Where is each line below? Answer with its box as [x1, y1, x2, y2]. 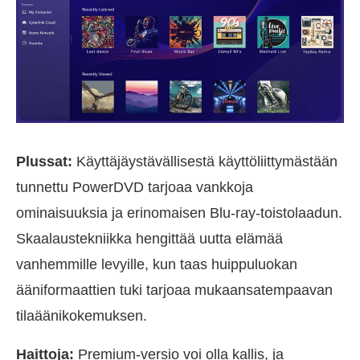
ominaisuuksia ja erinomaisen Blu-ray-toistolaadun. [16, 204, 342, 221]
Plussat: [16, 153, 72, 170]
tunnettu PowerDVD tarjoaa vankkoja [16, 178, 253, 195]
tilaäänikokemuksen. [16, 307, 147, 324]
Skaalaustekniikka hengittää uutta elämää [16, 230, 283, 247]
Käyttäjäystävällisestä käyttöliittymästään [72, 153, 337, 170]
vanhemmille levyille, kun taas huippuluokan [16, 256, 297, 272]
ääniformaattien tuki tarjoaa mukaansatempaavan [16, 281, 333, 298]
